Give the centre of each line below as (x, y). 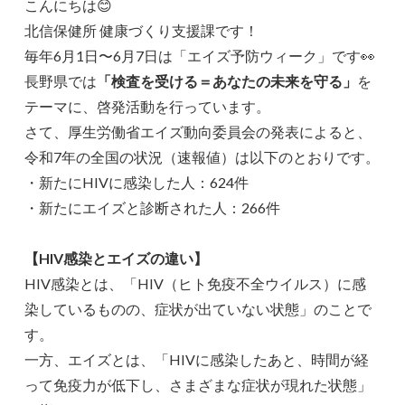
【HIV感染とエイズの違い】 (117, 259)
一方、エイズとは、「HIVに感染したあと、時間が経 (197, 360)
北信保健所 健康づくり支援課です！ (142, 31)
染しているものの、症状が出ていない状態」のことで (198, 309)
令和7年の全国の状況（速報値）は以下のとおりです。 (202, 157)
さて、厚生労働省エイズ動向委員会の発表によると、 (198, 132)
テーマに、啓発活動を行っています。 (148, 107)
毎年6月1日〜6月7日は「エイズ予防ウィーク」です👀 (200, 56)
